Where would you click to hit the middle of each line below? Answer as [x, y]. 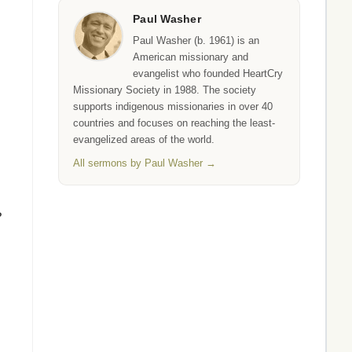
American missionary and [191, 57]
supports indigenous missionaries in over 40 [173, 106]
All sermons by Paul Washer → [145, 163]
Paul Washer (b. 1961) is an [196, 40]
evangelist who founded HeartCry [208, 73]
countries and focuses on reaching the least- [174, 123]
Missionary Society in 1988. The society [165, 90]
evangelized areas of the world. [144, 139]
